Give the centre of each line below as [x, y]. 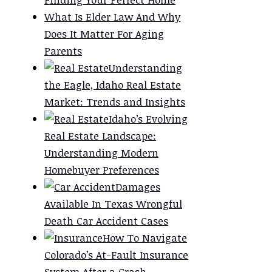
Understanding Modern [101, 152]
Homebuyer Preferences [102, 169]
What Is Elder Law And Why [112, 16]
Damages [138, 186]
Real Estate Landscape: [100, 135]
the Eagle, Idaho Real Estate [113, 84]
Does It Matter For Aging [104, 33]
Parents [63, 50]
